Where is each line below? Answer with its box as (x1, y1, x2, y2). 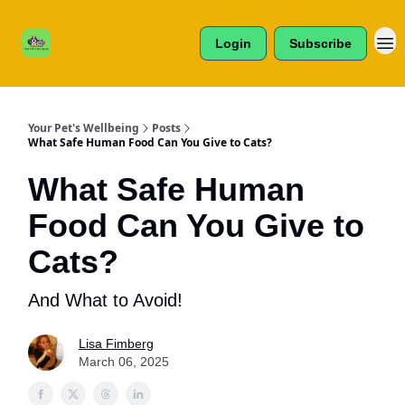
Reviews (72, 44, 115, 57)
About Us (147, 21, 193, 33)
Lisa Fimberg (79, 336, 154, 351)
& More (76, 59, 111, 71)
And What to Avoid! (28, 290, 183, 310)
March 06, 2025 (79, 354, 169, 369)
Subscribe (289, 36, 352, 51)
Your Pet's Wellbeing (28, 120, 139, 136)
